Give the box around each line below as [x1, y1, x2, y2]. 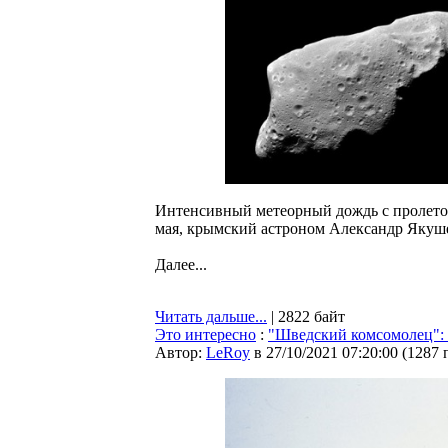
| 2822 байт [267, 308, 345, 325]
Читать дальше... [155, 308, 267, 325]
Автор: [155, 344, 206, 361]
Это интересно [155, 326, 256, 343]
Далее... [155, 255, 207, 273]
